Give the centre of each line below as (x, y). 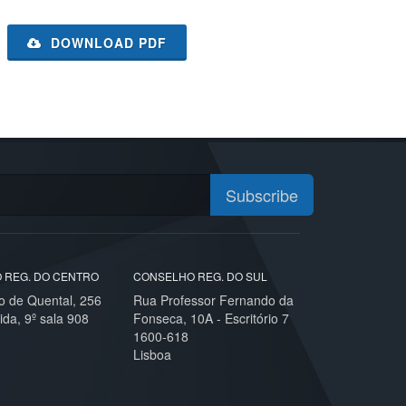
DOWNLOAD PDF (106, 43)
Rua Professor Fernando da (214, 300)
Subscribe (261, 195)
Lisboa (153, 354)
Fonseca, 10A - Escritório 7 (212, 318)
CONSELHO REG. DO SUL (201, 276)
